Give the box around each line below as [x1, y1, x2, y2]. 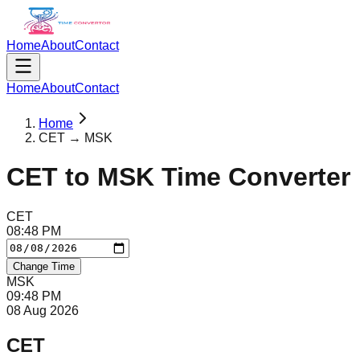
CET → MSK [39, 131, 112, 145]
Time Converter [154, 162, 350, 192]
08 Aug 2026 [6, 303, 79, 317]
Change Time [13, 260, 75, 272]
